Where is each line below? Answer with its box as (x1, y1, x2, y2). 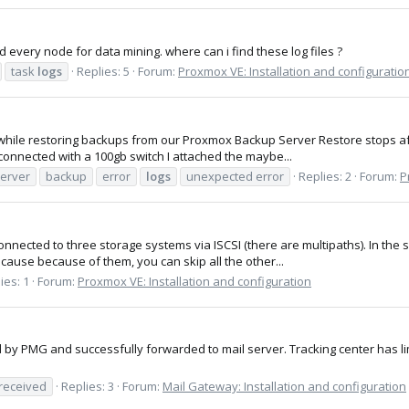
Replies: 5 (77, 62, 130, 79)
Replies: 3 (61, 377, 114, 394)
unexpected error (186, 167, 284, 184)
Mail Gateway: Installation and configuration (163, 377, 406, 394)
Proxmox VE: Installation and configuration (78, 272, 311, 289)
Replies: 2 (299, 167, 351, 184)
